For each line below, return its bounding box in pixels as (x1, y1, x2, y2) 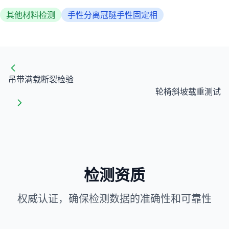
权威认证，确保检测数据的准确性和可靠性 (17, 191, 212, 205)
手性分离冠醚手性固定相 (67, 9, 157, 20)
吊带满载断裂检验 (8, 73, 74, 85)
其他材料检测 (6, 9, 55, 20)
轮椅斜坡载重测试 (155, 85, 221, 97)
